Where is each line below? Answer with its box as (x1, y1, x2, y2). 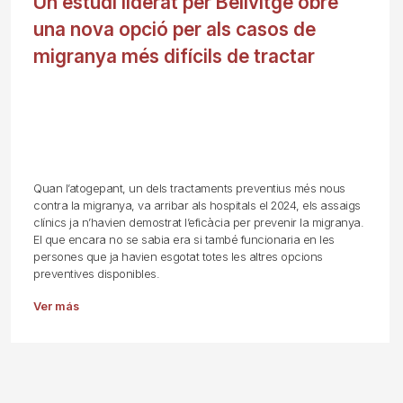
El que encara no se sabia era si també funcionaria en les (33, 233, 335, 246)
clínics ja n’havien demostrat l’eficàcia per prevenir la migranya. (33, 216, 364, 229)
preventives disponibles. (33, 267, 160, 281)
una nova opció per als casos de (33, 18, 317, 40)
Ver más (33, 300, 80, 313)
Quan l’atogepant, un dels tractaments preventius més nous (33, 182, 345, 195)
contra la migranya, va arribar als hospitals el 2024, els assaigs (33, 199, 361, 212)
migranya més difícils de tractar (33, 45, 316, 67)
